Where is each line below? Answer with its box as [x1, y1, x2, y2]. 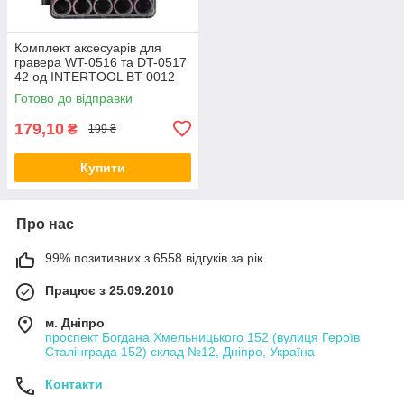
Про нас [16, 216, 74, 232]
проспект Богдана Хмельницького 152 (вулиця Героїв [45, 329, 360, 344]
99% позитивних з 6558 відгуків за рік [45, 250, 262, 265]
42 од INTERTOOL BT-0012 [14, 69, 175, 84]
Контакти [45, 376, 103, 391]
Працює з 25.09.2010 [45, 282, 174, 298]
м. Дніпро [45, 315, 105, 330]
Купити [80, 160, 125, 175]
